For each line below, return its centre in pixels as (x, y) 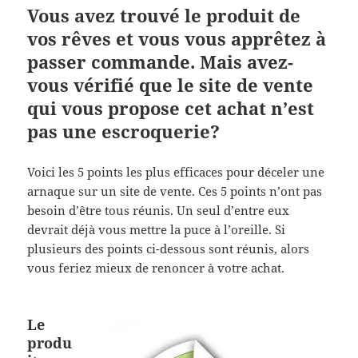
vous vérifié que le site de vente (171, 85)
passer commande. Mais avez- (161, 62)
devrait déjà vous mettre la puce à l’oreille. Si (157, 230)
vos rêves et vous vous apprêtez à (177, 39)
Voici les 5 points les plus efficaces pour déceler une (176, 172)
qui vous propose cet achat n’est (171, 108)
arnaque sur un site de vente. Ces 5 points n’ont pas (175, 191)
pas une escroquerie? (124, 131)
